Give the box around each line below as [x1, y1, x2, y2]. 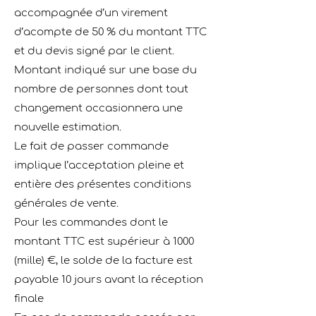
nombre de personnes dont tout [14, 83, 188, 95]
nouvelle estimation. [14, 121, 121, 133]
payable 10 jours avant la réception [14, 274, 203, 286]
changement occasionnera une [14, 102, 183, 114]
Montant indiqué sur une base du [14, 64, 197, 76]
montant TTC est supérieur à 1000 [14, 236, 194, 248]
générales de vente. [14, 197, 119, 209]
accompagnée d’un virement [14, 7, 168, 19]
